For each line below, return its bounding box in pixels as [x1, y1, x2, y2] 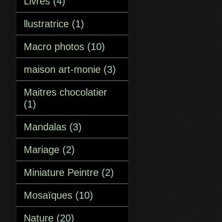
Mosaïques [24, 190, 72, 201]
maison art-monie [24, 64, 101, 75]
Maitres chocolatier [24, 87, 107, 98]
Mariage [24, 144, 59, 155]
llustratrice [24, 18, 69, 29]
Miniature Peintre [24, 167, 99, 178]
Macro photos [24, 41, 84, 52]
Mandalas [24, 121, 66, 132]
